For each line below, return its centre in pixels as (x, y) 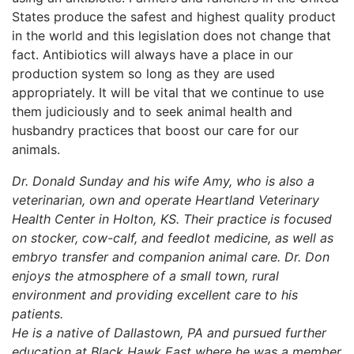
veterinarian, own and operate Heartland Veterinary (166, 200)
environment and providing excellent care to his (155, 294)
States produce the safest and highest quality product (174, 16)
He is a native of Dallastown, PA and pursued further (169, 332)
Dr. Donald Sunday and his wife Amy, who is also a (163, 181)
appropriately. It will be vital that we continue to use (168, 92)
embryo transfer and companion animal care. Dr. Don (171, 256)
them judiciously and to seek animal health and (152, 111)
